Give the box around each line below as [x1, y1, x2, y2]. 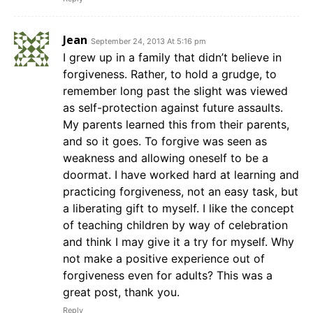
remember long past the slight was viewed [63, 84, 288, 99]
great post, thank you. [63, 285, 180, 300]
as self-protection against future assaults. [63, 101, 283, 115]
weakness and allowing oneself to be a [63, 151, 268, 166]
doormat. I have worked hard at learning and [63, 168, 299, 182]
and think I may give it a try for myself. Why [63, 235, 294, 249]
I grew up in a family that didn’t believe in [63, 50, 282, 65]
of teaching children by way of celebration [63, 218, 288, 233]
